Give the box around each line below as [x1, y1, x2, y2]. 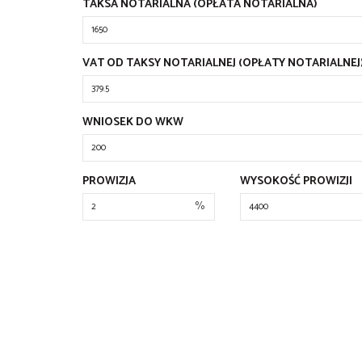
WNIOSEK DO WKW [82, 113, 183, 133]
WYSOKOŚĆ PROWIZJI [239, 172, 352, 192]
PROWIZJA [82, 172, 136, 192]
